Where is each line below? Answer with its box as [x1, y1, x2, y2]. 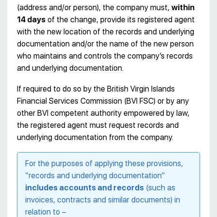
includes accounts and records [25, 183, 144, 193]
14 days [17, 15, 46, 25]
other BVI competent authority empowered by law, [17, 108, 189, 118]
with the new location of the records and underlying [17, 27, 194, 37]
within [171, 3, 195, 13]
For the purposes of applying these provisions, [25, 159, 183, 169]
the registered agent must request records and [17, 121, 179, 130]
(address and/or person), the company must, [17, 3, 171, 13]
